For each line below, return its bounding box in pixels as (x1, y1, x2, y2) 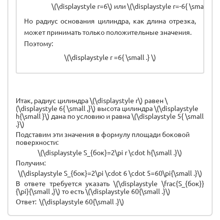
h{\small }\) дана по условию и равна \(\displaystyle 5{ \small (16, 111, 204, 120)
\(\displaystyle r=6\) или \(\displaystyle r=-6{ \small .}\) (51, 1, 218, 10)
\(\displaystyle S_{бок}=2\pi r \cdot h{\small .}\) (38, 147, 182, 157)
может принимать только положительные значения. (24, 27, 192, 36)
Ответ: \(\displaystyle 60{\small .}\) (16, 196, 124, 206)
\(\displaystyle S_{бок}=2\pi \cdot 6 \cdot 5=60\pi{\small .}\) (18, 168, 202, 177)
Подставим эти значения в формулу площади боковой (16, 129, 190, 138)
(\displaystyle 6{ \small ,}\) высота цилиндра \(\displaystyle (16, 103, 198, 112)
